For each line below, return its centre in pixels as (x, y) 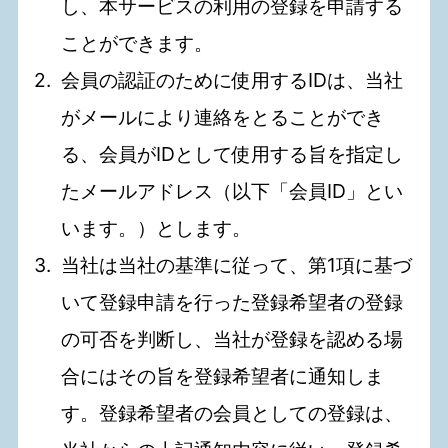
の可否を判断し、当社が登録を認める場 (232, 339)
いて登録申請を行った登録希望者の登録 (232, 302)
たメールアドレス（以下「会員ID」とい (232, 191)
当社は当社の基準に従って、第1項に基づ (237, 265)
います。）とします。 (156, 228)
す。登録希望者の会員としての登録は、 (232, 413)
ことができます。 (137, 43)
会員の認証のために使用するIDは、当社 (232, 80)
